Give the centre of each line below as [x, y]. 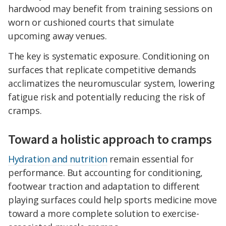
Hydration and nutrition [58, 159]
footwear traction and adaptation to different [104, 186]
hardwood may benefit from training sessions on [110, 9]
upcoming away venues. [58, 36]
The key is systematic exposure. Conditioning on [109, 56]
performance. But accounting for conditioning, [106, 172]
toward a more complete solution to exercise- [104, 213]
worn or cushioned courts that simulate [91, 22]
